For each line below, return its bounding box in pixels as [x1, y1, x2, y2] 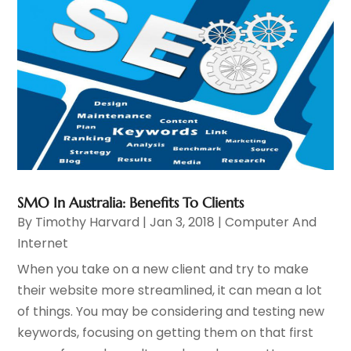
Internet [17, 234, 69, 253]
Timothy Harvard [35, 213, 140, 232]
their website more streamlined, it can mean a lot [17, 281, 323, 300]
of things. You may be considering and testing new [17, 302, 325, 321]
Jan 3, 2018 [150, 213, 215, 232]
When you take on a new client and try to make [17, 260, 309, 279]
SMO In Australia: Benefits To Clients [17, 194, 244, 212]
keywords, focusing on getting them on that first [17, 324, 314, 342]
